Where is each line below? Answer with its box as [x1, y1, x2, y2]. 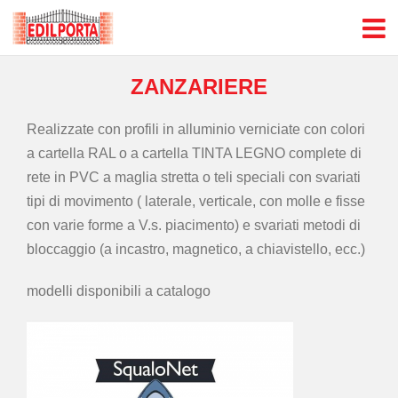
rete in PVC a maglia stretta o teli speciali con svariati [27, 169, 361, 185]
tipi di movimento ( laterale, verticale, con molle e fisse [27, 193, 365, 209]
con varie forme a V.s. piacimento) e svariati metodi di [27, 217, 361, 233]
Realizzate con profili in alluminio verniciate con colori [27, 121, 365, 137]
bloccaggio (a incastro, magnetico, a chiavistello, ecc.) [27, 241, 365, 257]
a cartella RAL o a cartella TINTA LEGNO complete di [27, 145, 362, 161]
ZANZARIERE [131, 75, 267, 99]
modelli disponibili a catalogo [27, 283, 211, 298]
